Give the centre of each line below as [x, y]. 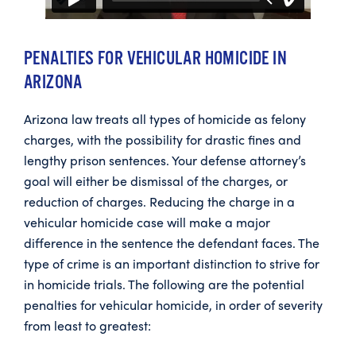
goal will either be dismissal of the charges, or [156, 181]
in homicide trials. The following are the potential [164, 284]
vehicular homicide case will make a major [147, 222]
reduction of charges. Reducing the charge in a [159, 202]
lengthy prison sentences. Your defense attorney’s [165, 161]
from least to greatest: [87, 326]
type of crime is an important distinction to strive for [172, 264]
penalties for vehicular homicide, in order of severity [173, 305]
